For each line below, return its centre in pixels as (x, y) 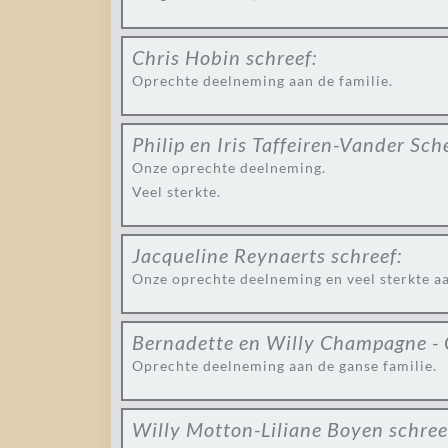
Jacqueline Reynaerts (229, 255)
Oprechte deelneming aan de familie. (262, 80)
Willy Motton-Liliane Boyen (258, 429)
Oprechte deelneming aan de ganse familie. (284, 365)
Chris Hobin (186, 57)
